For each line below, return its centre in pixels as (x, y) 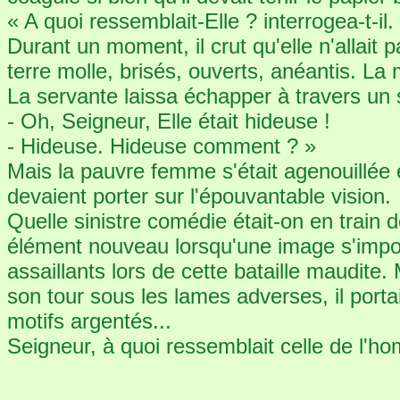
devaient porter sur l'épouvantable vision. (199, 196)
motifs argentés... (89, 321)
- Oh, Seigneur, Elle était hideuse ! (169, 121)
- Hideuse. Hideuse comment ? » (162, 146)
